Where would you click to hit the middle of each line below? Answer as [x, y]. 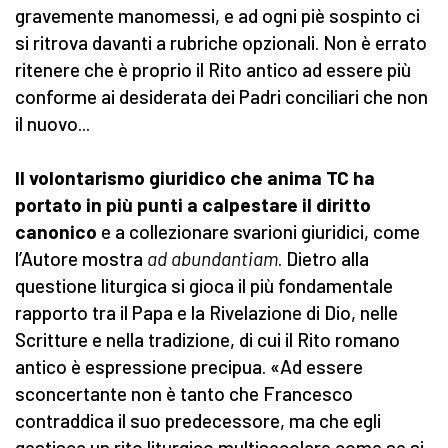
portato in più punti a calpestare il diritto [193, 205]
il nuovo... [52, 124]
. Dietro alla [323, 259]
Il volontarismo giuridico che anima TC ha [195, 178]
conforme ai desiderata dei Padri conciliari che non [221, 97]
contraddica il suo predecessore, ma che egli [198, 421]
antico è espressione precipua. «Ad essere [189, 367]
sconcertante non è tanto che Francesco [184, 394]
